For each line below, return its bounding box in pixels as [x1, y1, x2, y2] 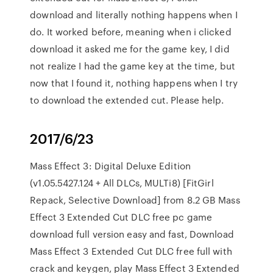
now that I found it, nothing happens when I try [30, 76, 238, 90]
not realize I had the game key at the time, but [30, 59, 235, 73]
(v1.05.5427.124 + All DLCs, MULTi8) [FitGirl [30, 176, 214, 190]
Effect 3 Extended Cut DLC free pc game [30, 210, 213, 224]
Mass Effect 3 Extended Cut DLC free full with [30, 244, 232, 258]
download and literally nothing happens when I [30, 8, 238, 21]
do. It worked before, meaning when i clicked [30, 25, 232, 38]
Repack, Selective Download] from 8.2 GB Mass [30, 193, 240, 207]
